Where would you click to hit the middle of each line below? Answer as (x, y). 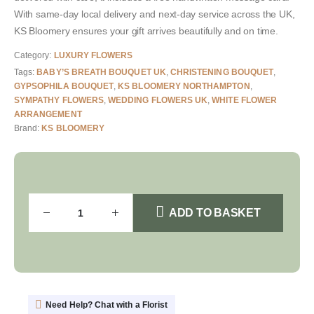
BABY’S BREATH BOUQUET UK (101, 72)
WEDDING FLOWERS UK (158, 100)
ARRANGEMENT (48, 114)
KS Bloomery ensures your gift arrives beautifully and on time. (146, 31)
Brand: (28, 128)
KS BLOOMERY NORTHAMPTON (184, 86)
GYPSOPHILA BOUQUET (64, 86)
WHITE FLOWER (245, 100)
